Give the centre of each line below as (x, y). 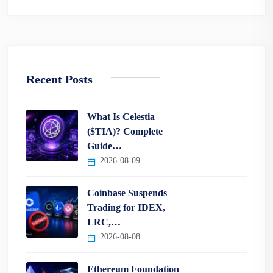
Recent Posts (59, 79)
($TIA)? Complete (125, 131)
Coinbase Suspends (127, 193)
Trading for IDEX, (126, 207)
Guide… (105, 146)
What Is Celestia (121, 117)
